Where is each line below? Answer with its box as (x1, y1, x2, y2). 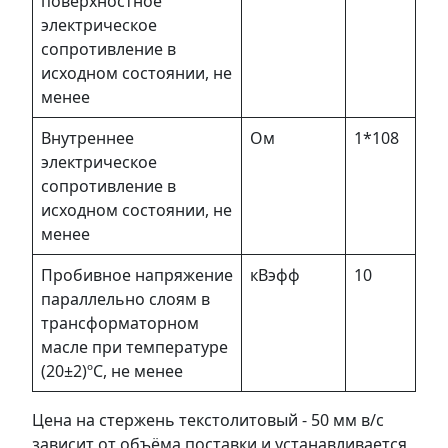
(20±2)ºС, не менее (41, 359, 183, 382)
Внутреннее (41, 126, 134, 149)
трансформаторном (41, 311, 199, 334)
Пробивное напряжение (41, 263, 233, 286)
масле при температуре (41, 335, 228, 358)
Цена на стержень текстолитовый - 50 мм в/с (32, 408, 384, 431)
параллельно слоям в (41, 287, 210, 310)
